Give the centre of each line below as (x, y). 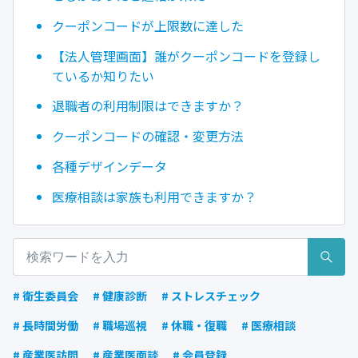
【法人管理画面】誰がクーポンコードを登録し (186, 56)
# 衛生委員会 (46, 296)
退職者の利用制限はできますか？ (148, 106)
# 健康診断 (120, 296)
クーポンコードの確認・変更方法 (148, 136)
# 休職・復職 (194, 326)
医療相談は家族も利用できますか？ (154, 196)
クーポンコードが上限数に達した (148, 25)
